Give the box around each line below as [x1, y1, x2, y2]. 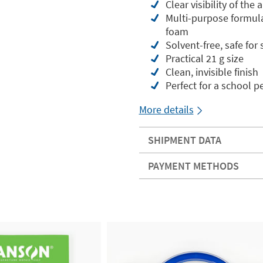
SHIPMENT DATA [147, 133, 221, 147]
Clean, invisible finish [165, 65, 258, 79]
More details [139, 102, 194, 116]
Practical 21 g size [165, 51, 244, 65]
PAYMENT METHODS [147, 159, 239, 173]
